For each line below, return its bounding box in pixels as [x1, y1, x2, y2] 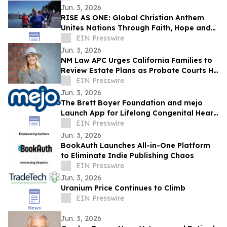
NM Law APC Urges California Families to [61, 56, 212, 65]
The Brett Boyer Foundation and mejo [61, 98, 203, 108]
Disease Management [61, 119, 142, 128]
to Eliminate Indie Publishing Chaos [61, 151, 194, 161]
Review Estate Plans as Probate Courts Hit [61, 66, 218, 75]
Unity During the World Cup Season [61, 33, 192, 43]
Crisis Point [61, 76, 102, 86]
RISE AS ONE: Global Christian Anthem [61, 13, 204, 23]
